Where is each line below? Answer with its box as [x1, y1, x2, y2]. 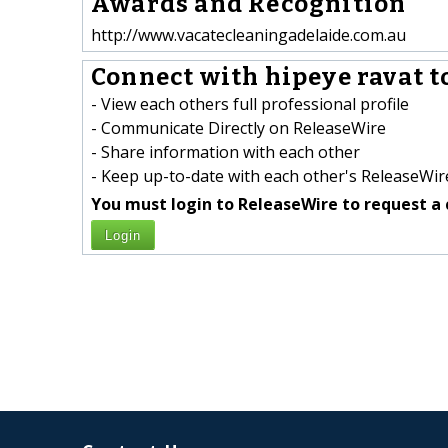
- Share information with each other [91, 141, 360, 164]
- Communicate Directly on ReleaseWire [91, 117, 386, 140]
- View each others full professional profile [91, 93, 409, 116]
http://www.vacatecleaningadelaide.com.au [91, 23, 406, 46]
